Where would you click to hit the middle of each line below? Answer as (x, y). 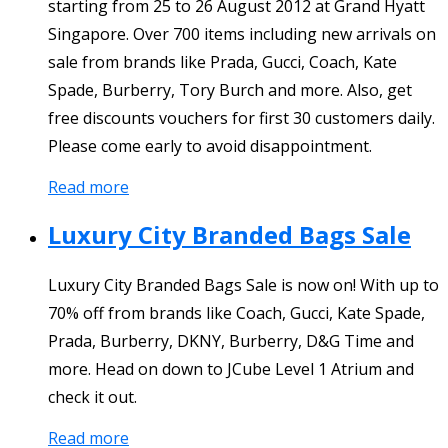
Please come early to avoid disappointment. (210, 145)
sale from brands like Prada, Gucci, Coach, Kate (222, 61)
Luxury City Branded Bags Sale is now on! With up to (243, 284)
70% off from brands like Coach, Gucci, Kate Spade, (236, 312)
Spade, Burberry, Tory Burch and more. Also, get (230, 89)
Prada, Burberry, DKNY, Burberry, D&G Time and (231, 340)
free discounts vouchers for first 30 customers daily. (241, 117)
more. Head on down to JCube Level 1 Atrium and (231, 368)
